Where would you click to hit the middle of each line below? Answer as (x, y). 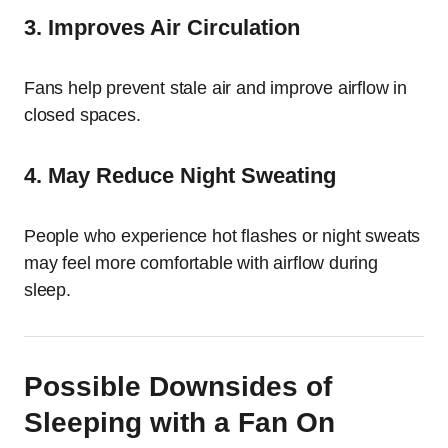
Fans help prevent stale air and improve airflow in (216, 88)
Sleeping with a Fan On (179, 422)
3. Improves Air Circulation (162, 27)
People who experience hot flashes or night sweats (222, 236)
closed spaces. (82, 115)
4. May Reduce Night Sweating (180, 175)
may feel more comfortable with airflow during (201, 263)
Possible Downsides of (178, 386)
